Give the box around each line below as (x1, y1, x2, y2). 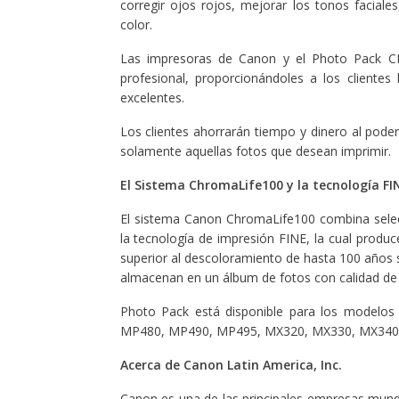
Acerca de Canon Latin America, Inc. (119, 356, 342, 373)
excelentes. (119, 89, 184, 106)
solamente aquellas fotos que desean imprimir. (119, 142, 391, 159)
